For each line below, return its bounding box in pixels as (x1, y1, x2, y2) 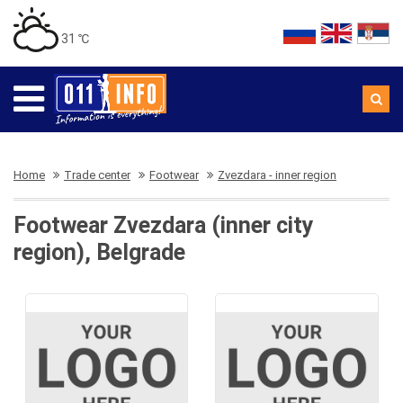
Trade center (64, 168, 130, 182)
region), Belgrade (13, 239, 185, 265)
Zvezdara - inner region (218, 168, 336, 182)
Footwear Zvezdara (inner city (13, 212, 314, 238)
